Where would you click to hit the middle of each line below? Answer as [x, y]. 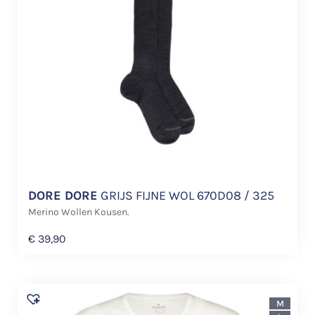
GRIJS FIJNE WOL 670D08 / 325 [186, 195]
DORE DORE [63, 195]
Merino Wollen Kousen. [79, 212]
